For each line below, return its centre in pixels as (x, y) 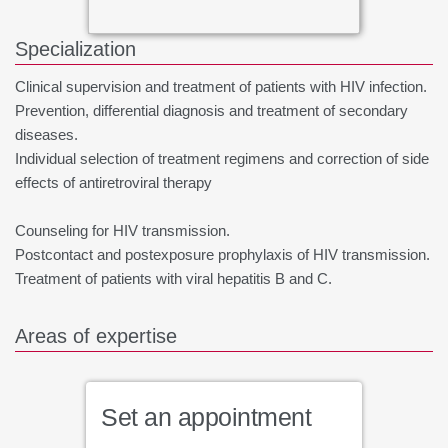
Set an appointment (206, 417)
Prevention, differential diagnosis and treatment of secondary (211, 110)
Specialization (75, 49)
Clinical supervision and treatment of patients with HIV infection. (221, 86)
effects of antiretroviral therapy (113, 182)
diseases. (46, 134)
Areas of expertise (96, 336)
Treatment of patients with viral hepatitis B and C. (173, 278)
